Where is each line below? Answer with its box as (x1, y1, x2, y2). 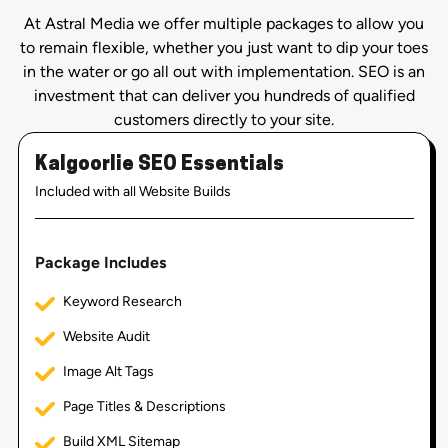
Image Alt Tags (62, 362, 154, 380)
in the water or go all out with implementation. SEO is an (23, 61, 425, 81)
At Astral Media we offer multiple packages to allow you (24, 13, 424, 33)
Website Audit (62, 327, 150, 345)
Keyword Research (62, 292, 182, 310)
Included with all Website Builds (34, 182, 231, 200)
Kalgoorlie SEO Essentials (34, 154, 284, 175)
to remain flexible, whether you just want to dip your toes (20, 37, 428, 57)
